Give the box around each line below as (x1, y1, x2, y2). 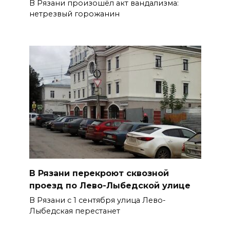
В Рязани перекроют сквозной (29, 168, 169, 178)
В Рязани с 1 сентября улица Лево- (29, 195, 166, 205)
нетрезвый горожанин (29, 9, 120, 18)
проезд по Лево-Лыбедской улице (29, 180, 190, 190)
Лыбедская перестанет (29, 206, 120, 216)
